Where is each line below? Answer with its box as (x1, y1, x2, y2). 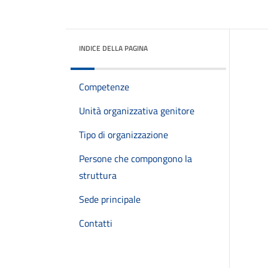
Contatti (79, 216, 112, 230)
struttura (79, 168, 117, 182)
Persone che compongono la (79, 151, 192, 166)
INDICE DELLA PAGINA (79, 42, 148, 54)
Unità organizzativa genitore (79, 103, 194, 118)
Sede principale (79, 192, 141, 206)
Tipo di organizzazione (79, 127, 168, 142)
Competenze (79, 80, 129, 94)
